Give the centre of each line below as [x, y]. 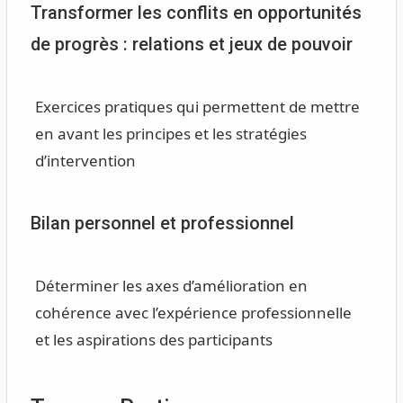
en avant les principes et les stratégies [170, 133]
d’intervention [85, 160]
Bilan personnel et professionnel [162, 223]
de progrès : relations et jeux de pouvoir [191, 45]
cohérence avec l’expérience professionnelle [193, 312]
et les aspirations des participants [153, 339]
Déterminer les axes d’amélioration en [171, 285]
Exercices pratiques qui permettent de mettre [197, 106]
